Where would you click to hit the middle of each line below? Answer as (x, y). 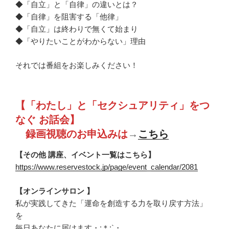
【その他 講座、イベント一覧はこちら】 (86, 155)
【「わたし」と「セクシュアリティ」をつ (112, 106)
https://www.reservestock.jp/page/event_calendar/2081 (107, 167)
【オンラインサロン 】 (55, 191)
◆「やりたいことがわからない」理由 (81, 41)
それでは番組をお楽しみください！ (77, 65)
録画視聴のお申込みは (72, 134)
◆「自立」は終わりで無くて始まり (77, 29)
